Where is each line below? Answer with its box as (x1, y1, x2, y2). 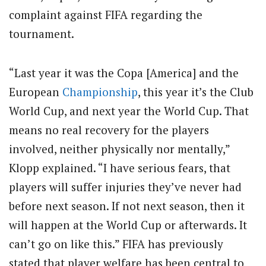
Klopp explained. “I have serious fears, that (9, 160, 230, 175)
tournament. (9, 26, 74, 41)
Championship (62, 84, 138, 99)
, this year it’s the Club (138, 84, 254, 99)
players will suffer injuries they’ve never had (9, 179, 242, 194)
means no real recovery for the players (9, 122, 209, 137)
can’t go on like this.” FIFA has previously (9, 236, 223, 251)
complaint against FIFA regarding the (9, 7, 202, 22)
